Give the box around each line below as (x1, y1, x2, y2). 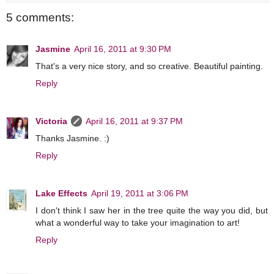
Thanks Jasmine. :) (35, 133, 109, 144)
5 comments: (6, 10, 74, 24)
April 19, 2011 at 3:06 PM (91, 188, 188, 198)
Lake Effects (35, 188, 87, 198)
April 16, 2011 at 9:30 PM (74, 44, 171, 54)
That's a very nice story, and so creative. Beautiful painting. (35, 61, 263, 72)
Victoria (35, 116, 67, 127)
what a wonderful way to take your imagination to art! (35, 218, 240, 228)
